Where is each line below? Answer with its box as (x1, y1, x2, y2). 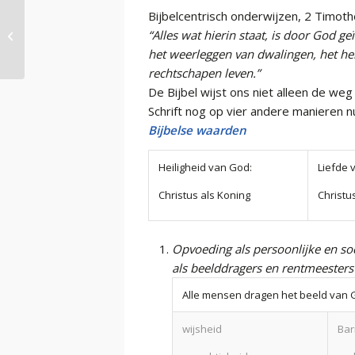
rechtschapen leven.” (148, 65, 260, 81)
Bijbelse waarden (148, 122, 246, 138)
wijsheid (182, 321, 222, 336)
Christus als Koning (158, 187, 250, 202)
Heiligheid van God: (158, 159, 252, 174)
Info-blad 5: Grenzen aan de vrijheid (28, 19, 201, 34)
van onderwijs (28, 36, 96, 51)
